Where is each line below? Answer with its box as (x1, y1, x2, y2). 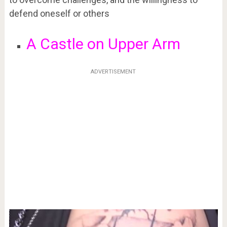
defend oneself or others (9, 8, 109, 19)
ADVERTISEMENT (91, 68, 136, 75)
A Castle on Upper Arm (26, 34, 180, 53)
